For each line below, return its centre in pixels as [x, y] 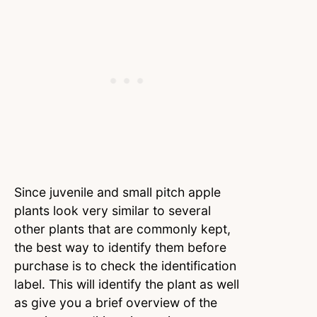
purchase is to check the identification [125, 266]
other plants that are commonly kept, [122, 229]
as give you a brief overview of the [116, 303]
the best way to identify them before [120, 248]
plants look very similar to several [113, 211]
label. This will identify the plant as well [127, 284]
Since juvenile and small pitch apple [117, 192]
